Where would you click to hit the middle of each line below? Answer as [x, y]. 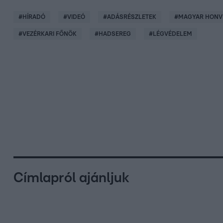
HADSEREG [115, 34]
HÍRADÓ [34, 17]
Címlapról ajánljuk [71, 178]
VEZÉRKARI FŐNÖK [50, 34]
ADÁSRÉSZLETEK [132, 17]
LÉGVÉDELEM [172, 34]
